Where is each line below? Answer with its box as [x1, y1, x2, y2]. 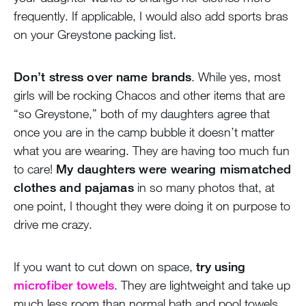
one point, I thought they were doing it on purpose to [14, 198, 290, 214]
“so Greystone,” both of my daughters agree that [14, 106, 270, 122]
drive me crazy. [14, 217, 92, 232]
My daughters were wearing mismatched [56, 161, 291, 177]
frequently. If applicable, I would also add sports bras [14, 8, 288, 24]
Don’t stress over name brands [14, 69, 192, 85]
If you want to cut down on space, [14, 259, 196, 275]
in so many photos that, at [133, 180, 275, 195]
